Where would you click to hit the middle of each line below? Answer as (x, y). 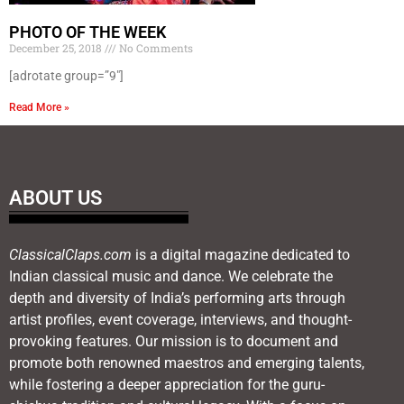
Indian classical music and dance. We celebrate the (171, 276)
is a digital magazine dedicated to (241, 254)
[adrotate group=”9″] (66, 75)
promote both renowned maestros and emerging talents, (187, 363)
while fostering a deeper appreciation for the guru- (167, 384)
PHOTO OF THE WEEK (87, 32)
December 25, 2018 (57, 47)
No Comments (155, 47)
